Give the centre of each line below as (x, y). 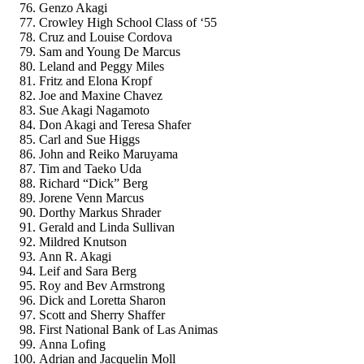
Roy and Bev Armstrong (102, 285)
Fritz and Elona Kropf (95, 80)
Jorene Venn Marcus (91, 197)
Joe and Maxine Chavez (101, 95)
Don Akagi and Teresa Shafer (115, 124)
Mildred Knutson (83, 241)
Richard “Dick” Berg (93, 183)
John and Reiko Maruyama (108, 154)
